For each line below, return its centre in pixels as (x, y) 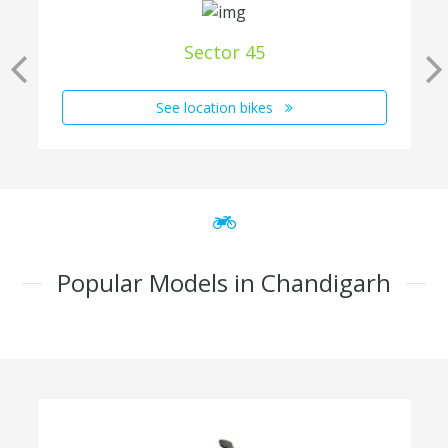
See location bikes (216, 108)
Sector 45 (224, 52)
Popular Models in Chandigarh (224, 283)
